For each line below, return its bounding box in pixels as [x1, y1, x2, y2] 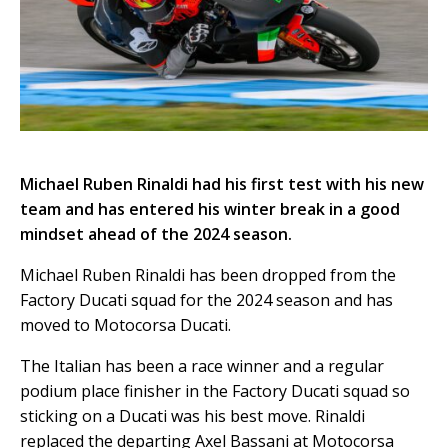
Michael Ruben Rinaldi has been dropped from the [20, 263, 396, 286]
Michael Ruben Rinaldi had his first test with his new [20, 172, 424, 195]
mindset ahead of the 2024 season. [20, 222, 292, 245]
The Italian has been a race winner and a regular [20, 354, 384, 377]
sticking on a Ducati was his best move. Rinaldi [20, 404, 365, 427]
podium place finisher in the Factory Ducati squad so [20, 379, 410, 402]
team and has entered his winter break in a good [20, 197, 400, 220]
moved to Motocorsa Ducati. [20, 313, 231, 336]
